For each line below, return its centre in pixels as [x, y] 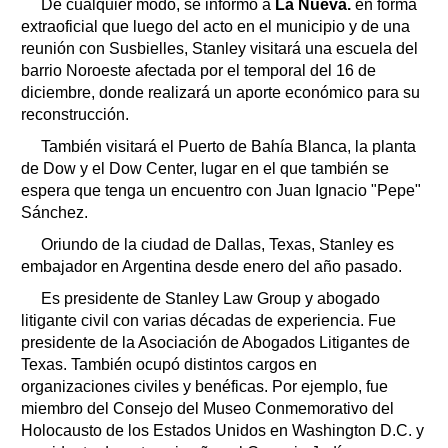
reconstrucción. [75, 114]
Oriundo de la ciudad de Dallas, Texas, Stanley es [217, 244]
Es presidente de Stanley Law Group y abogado [210, 298]
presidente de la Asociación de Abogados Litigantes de [215, 342]
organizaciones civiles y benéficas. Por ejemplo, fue [204, 386]
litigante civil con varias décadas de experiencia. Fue [208, 320]
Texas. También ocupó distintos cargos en [169, 364]
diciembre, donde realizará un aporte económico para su [220, 92]
